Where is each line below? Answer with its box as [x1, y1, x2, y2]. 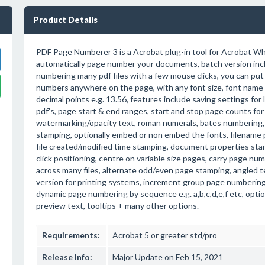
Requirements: [41, 230, 100, 240]
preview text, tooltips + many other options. [35, 201, 199, 211]
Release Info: [41, 252, 92, 262]
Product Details [33, 15, 98, 25]
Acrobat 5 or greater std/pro [112, 230, 217, 240]
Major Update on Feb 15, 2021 [112, 252, 223, 262]
